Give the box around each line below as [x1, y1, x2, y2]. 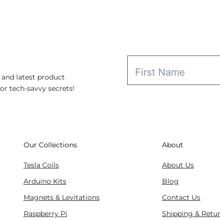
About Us [162, 161, 194, 170]
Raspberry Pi [23, 209, 67, 219]
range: [138, 1, 159, 10]
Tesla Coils [23, 161, 59, 170]
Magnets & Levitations [23, 193, 100, 202]
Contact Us [162, 193, 200, 202]
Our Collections [23, 140, 77, 150]
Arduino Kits [23, 177, 66, 186]
